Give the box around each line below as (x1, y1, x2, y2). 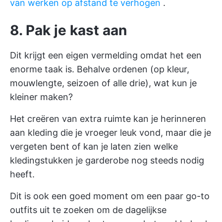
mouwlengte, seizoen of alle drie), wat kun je (10, 77, 197, 88)
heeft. (10, 168, 35, 179)
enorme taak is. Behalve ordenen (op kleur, (10, 63, 189, 74)
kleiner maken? (10, 91, 73, 102)
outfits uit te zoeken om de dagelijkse (10, 204, 166, 215)
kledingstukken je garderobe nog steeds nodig (10, 155, 204, 166)
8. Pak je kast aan (10, 21, 127, 39)
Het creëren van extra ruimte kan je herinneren (10, 113, 206, 124)
